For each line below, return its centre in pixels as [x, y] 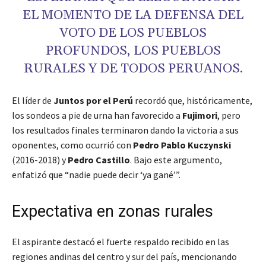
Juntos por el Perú [93, 101]
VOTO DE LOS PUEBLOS [133, 34]
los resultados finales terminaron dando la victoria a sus [125, 130]
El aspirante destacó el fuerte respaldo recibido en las [121, 242]
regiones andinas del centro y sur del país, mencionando [124, 257]
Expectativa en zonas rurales [113, 212]
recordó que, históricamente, [193, 101]
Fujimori [200, 115]
